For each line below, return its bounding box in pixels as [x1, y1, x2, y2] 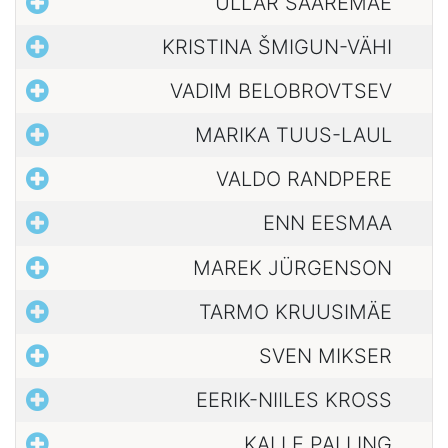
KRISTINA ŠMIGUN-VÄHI [162, 34, 392, 59]
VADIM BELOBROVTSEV [170, 79, 392, 103]
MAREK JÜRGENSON [193, 255, 392, 280]
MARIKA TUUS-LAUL [195, 123, 392, 148]
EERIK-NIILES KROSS [196, 388, 392, 413]
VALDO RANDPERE [216, 167, 392, 192]
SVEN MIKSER [259, 343, 392, 368]
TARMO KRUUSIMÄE [199, 299, 392, 324]
